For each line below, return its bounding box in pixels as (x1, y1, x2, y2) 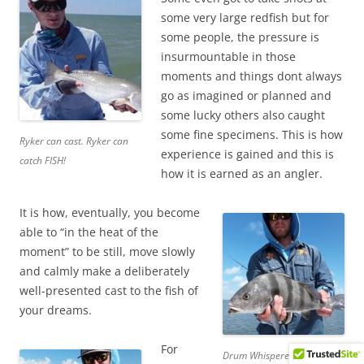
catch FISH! (19, 154, 66, 168)
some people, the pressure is (161, 29, 319, 45)
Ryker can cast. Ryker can (19, 134, 128, 149)
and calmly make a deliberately (19, 263, 189, 279)
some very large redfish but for (161, 10, 329, 26)
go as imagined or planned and (161, 88, 331, 104)
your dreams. (19, 302, 92, 318)
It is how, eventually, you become (19, 205, 200, 221)
